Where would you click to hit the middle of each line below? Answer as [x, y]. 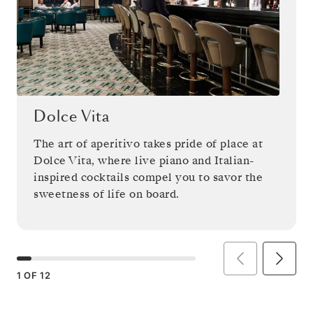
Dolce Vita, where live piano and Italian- [144, 160]
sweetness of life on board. [107, 194]
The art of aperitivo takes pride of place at [148, 144]
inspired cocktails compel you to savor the [148, 177]
